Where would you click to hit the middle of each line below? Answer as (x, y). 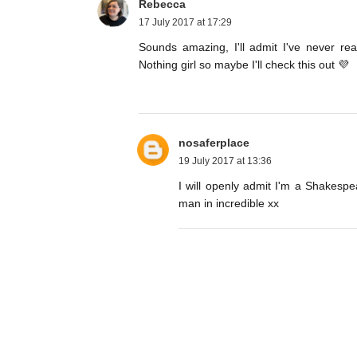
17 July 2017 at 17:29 (185, 23)
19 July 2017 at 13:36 (225, 161)
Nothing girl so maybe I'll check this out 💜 (244, 65)
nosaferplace (214, 143)
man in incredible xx (229, 204)
